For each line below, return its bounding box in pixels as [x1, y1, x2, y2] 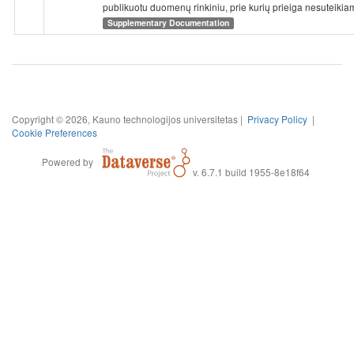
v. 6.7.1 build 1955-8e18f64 [192, 164, 310, 179]
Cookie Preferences [12, 125, 97, 139]
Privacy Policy [247, 111, 307, 126]
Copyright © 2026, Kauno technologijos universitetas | [12, 111, 247, 126]
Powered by [41, 154, 93, 168]
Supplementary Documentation [107, 17, 230, 29]
